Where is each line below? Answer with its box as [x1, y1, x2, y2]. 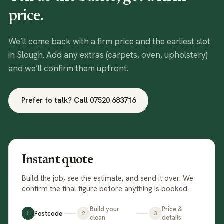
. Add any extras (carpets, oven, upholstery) [43, 49, 208, 60]
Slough [17, 49, 43, 60]
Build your [89, 205, 119, 213]
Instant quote [21, 154, 93, 167]
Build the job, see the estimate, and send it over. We [21, 173, 193, 183]
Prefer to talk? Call [21, 95, 90, 105]
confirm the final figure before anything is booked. [21, 183, 189, 194]
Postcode [34, 209, 62, 218]
